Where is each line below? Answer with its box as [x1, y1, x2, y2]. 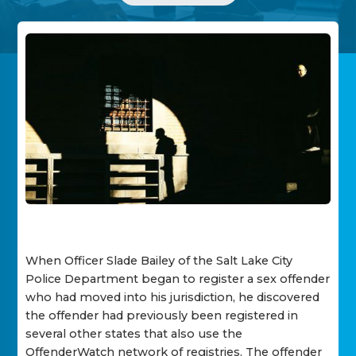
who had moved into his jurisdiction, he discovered [25, 290, 320, 305]
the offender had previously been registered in [25, 308, 299, 323]
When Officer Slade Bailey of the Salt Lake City [25, 253, 293, 269]
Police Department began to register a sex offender [25, 272, 331, 287]
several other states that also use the [25, 327, 243, 342]
